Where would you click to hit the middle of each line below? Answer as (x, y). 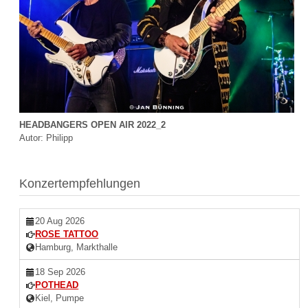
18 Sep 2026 (60, 272)
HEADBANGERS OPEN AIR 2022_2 (93, 125)
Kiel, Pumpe (60, 298)
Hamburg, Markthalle (77, 247)
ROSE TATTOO (67, 234)
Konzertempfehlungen (80, 183)
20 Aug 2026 (60, 221)
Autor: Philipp (46, 138)
